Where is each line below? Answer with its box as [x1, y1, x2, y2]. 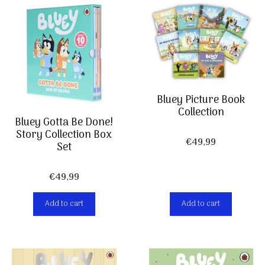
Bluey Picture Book [157, 92, 245, 109]
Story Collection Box [16, 127, 112, 144]
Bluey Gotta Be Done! [15, 114, 114, 132]
